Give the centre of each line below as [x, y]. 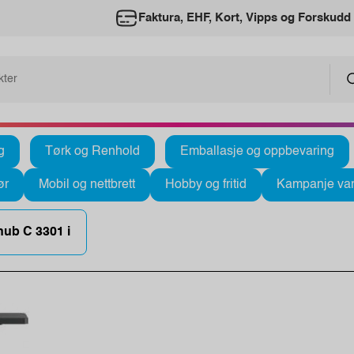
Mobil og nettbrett [87, 185]
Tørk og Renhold [92, 151]
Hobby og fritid [206, 185]
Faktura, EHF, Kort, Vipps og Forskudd [244, 18]
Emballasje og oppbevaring [257, 151]
